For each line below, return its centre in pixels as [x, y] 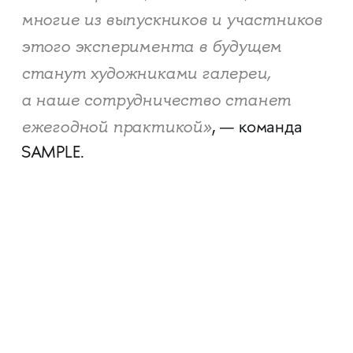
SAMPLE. [52, 154]
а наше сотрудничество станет [156, 100]
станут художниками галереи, [146, 74]
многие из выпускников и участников [172, 20]
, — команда [257, 129]
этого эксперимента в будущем [151, 47]
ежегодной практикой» [116, 127]
